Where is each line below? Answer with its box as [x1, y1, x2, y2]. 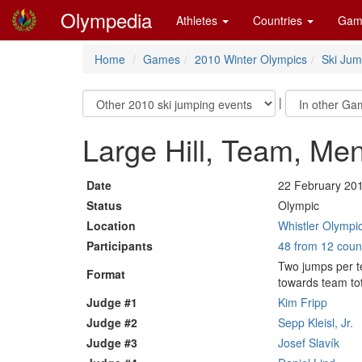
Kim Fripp [278, 294, 327, 310]
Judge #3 [86, 335, 137, 351]
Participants [86, 238, 153, 254]
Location [86, 217, 136, 234]
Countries [253, 12, 305, 28]
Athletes [176, 12, 221, 28]
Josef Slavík [278, 335, 339, 351]
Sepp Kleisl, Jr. [278, 314, 353, 330]
